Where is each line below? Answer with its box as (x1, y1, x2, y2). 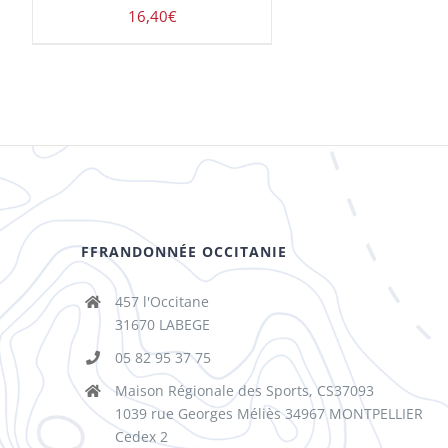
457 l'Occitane (114, 292, 209, 312)
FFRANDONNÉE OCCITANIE (81, 242, 288, 262)
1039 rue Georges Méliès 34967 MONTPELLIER (114, 403, 423, 423)
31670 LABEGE (114, 315, 210, 335)
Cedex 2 (114, 426, 168, 446)
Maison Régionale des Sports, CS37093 (114, 380, 374, 400)
